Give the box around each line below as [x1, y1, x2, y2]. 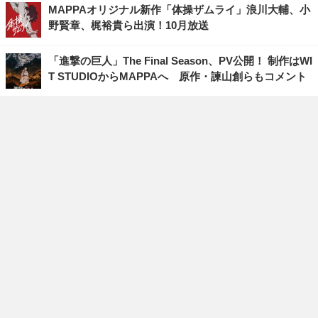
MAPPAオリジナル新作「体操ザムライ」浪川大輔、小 [48, 4, 310, 16]
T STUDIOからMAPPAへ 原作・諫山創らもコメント [48, 70, 307, 83]
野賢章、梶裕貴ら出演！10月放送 [48, 19, 209, 32]
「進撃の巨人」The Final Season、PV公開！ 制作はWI [48, 55, 312, 67]
